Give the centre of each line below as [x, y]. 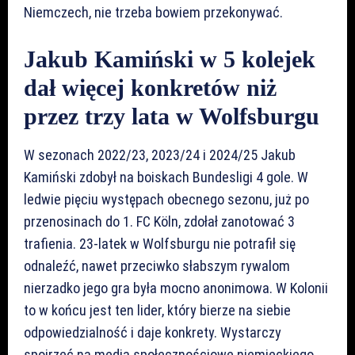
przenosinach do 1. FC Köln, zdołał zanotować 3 [159, 221]
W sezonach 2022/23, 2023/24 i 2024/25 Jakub [160, 155]
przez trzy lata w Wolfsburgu [172, 116]
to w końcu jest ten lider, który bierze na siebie [157, 310]
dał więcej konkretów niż [150, 87]
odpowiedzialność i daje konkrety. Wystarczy [153, 332]
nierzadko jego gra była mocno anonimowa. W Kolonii [176, 288]
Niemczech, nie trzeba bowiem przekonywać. [153, 12]
